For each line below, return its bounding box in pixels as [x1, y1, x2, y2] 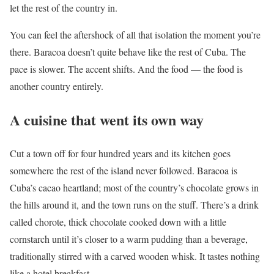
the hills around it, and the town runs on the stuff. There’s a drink [10, 198, 259, 212]
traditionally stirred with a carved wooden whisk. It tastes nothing [10, 250, 260, 263]
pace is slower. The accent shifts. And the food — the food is [10, 62, 243, 76]
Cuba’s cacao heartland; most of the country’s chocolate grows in [10, 181, 259, 194]
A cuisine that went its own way [10, 109, 204, 131]
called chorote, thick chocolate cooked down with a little [10, 215, 226, 229]
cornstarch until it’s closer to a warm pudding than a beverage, [10, 232, 248, 246]
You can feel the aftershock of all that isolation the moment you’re [10, 28, 261, 42]
